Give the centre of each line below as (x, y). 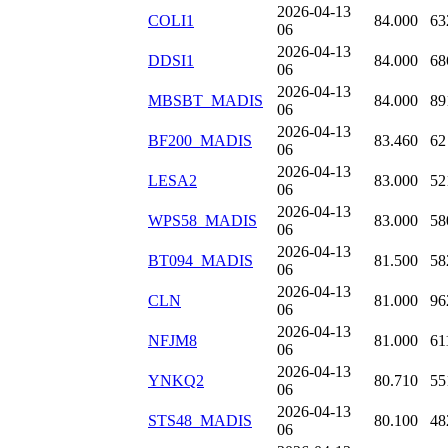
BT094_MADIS (200, 261)
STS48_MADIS (200, 421)
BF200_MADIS (200, 141)
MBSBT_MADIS (205, 101)
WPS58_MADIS (202, 221)
